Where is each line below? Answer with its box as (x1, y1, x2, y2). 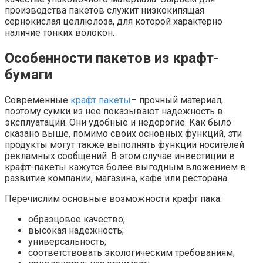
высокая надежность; (28, 224, 124, 236)
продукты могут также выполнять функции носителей (5, 139, 244, 150)
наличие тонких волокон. (5, 26, 114, 38)
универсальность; (28, 235, 106, 247)
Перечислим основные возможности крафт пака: (5, 193, 222, 204)
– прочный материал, (131, 94, 223, 106)
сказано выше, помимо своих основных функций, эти (5, 127, 242, 139)
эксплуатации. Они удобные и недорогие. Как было (5, 116, 231, 128)
